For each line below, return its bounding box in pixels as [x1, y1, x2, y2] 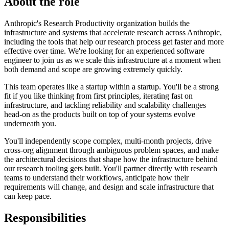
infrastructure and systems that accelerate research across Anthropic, [4, 28, 222, 37]
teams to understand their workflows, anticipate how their [4, 173, 189, 182]
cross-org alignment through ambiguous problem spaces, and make [4, 145, 219, 154]
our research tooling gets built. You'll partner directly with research [4, 164, 217, 173]
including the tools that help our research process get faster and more [4, 37, 224, 46]
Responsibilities [4, 211, 86, 224]
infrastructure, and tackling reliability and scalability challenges [4, 100, 206, 109]
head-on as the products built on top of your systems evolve [4, 109, 195, 119]
